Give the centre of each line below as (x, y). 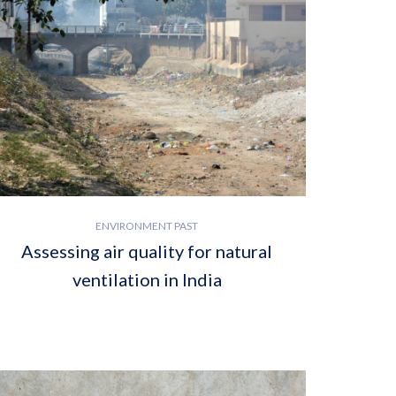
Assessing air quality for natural (147, 251)
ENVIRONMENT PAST (147, 225)
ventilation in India (147, 279)
